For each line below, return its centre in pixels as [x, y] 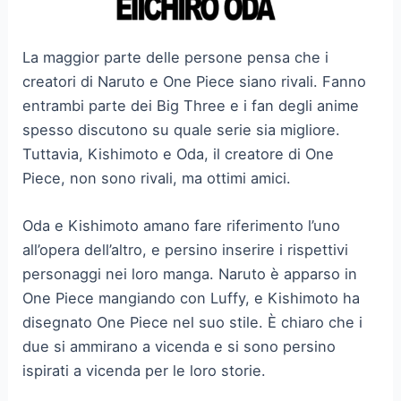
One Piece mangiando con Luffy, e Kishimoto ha [192, 299]
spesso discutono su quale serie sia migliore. [182, 130]
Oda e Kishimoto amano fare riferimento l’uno [182, 226]
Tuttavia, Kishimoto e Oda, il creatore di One [179, 154]
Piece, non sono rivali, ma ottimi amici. [157, 179]
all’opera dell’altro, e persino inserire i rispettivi [186, 250]
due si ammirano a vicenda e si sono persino [179, 347]
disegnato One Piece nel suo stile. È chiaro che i [193, 323]
